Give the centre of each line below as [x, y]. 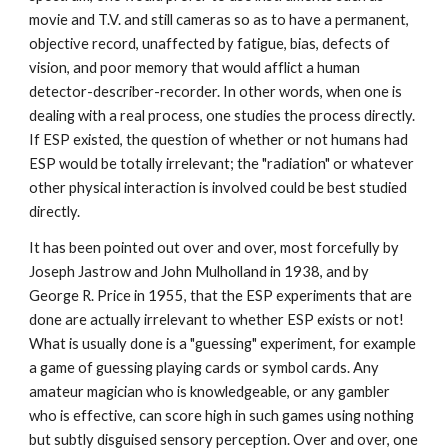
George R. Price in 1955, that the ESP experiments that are [221, 295]
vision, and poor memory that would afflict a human [195, 67]
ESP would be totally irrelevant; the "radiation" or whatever [222, 163]
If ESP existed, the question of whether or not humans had [219, 139]
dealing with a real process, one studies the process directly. [222, 115]
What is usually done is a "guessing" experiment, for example [223, 343]
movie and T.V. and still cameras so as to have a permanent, [219, 19]
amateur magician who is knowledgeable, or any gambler [210, 391]
